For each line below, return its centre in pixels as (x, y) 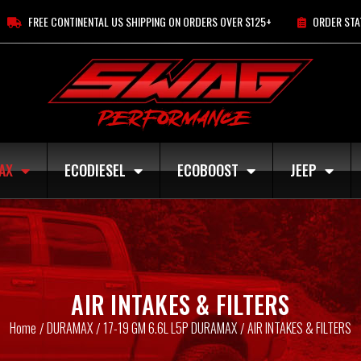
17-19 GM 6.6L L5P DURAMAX (170, 328)
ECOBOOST (208, 170)
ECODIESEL (95, 170)
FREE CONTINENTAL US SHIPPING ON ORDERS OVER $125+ (149, 21)
